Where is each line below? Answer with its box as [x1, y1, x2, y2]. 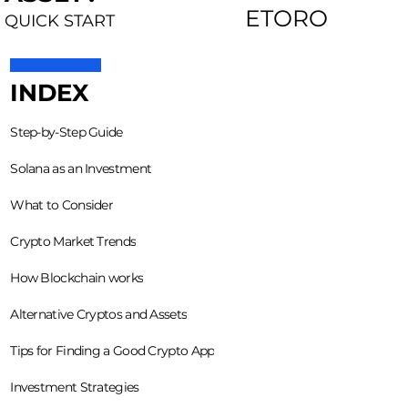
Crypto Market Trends [10, 233, 137, 250]
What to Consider [10, 197, 114, 214]
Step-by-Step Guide [10, 124, 123, 141]
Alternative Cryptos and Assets [10, 306, 188, 323]
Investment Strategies [10, 379, 139, 396]
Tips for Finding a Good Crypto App [10, 342, 215, 360]
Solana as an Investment [10, 160, 152, 178]
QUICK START [5, 10, 116, 31]
